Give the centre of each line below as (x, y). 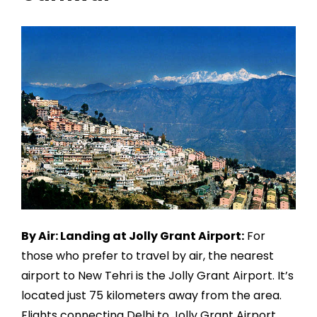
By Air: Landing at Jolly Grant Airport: (133, 236)
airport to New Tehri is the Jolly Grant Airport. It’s (157, 275)
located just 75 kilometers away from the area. (151, 295)
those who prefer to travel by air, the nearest (148, 255)
